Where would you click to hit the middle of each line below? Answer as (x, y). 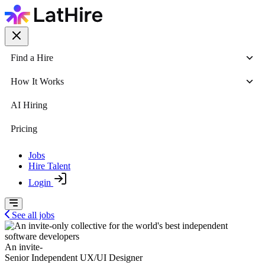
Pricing (24, 129)
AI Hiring (29, 105)
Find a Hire (32, 58)
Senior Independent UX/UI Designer (74, 258)
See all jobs (33, 215)
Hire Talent (49, 166)
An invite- (24, 247)
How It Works (37, 81)
